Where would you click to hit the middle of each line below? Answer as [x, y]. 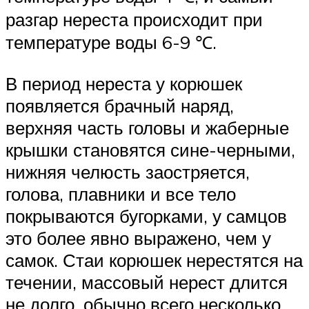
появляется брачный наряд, [120, 105]
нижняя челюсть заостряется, [128, 171]
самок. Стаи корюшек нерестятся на [154, 260]
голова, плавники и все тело [121, 193]
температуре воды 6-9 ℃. [111, 42]
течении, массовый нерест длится [147, 282]
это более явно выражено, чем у [138, 238]
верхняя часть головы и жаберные [147, 127]
